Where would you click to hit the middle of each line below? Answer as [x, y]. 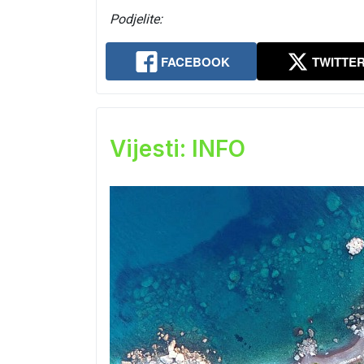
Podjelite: [136, 19]
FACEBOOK [195, 62]
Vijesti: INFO [178, 149]
